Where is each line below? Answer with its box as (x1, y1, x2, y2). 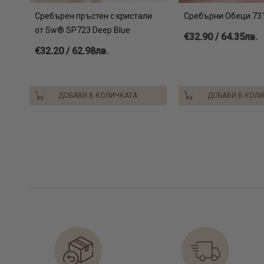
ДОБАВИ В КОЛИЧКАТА (58, 91, 138, 100)
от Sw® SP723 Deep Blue (35, 25, 130, 35)
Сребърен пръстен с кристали (35, 11, 152, 21)
